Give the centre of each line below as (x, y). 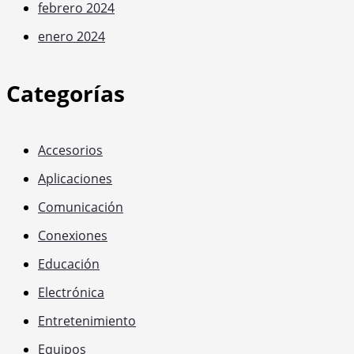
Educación (69, 264)
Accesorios (70, 151)
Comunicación (81, 207)
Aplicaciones (75, 179)
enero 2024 (72, 37)
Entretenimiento (87, 321)
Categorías (66, 94)
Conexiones (73, 236)
